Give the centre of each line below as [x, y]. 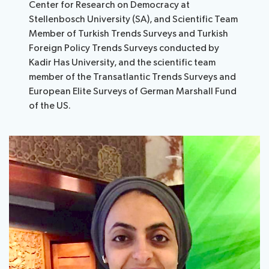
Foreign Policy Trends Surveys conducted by [124, 49]
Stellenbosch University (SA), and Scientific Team [134, 20]
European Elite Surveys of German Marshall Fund [133, 92]
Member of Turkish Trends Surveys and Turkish [129, 34]
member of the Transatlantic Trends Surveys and [133, 77]
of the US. [50, 106]
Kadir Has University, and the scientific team [122, 63]
